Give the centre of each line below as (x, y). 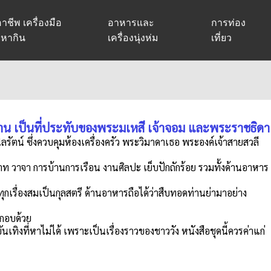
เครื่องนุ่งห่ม (133, 38)
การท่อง (229, 23)
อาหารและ (131, 23)
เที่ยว (222, 38)
